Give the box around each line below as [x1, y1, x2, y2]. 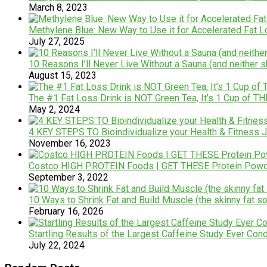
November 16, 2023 [29, 137, 111, 149]
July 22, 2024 [29, 239, 85, 251]
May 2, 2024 [29, 103, 80, 115]
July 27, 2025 [29, 35, 85, 47]
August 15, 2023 [29, 69, 97, 81]
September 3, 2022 [29, 171, 108, 183]
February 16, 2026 [29, 205, 104, 217]
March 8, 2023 [29, 1, 88, 13]
